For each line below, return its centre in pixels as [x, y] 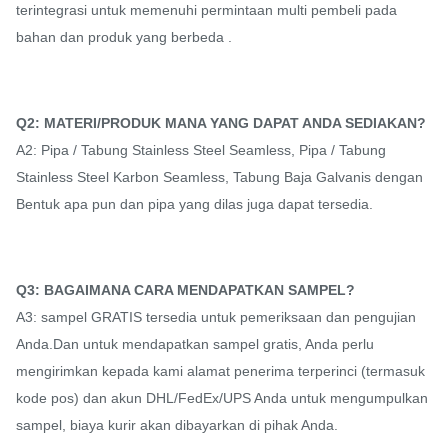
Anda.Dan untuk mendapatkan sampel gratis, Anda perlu [195, 344]
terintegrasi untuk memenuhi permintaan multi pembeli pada [206, 10]
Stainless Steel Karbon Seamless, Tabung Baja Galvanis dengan [219, 177]
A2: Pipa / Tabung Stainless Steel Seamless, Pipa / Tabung [201, 150]
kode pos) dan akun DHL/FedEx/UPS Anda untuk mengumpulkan [222, 398]
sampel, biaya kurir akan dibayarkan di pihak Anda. [177, 425]
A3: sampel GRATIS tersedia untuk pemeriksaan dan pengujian [216, 317]
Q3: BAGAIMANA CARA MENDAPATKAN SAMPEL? [185, 290]
